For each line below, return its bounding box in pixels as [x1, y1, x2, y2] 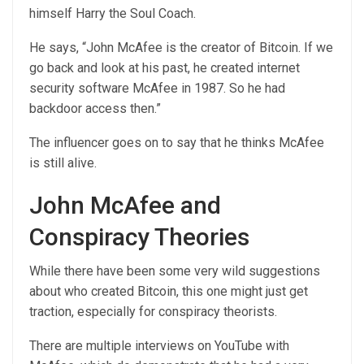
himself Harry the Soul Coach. [29, 6, 196, 21]
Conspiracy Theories [29, 223, 249, 251]
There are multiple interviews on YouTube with [29, 338, 289, 353]
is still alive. [29, 155, 97, 171]
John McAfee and [29, 191, 221, 219]
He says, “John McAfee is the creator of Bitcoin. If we [29, 40, 333, 55]
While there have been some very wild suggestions [29, 263, 320, 279]
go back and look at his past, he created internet [29, 60, 300, 76]
